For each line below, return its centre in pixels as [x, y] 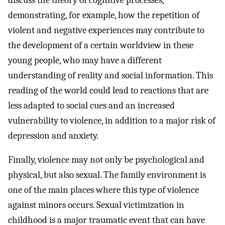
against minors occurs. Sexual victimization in [96, 205]
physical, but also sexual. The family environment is [107, 175]
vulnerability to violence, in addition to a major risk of [112, 120]
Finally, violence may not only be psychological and [106, 160]
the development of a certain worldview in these [101, 45]
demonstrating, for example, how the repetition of [104, 15]
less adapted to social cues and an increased [91, 105]
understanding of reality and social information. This [110, 75]
